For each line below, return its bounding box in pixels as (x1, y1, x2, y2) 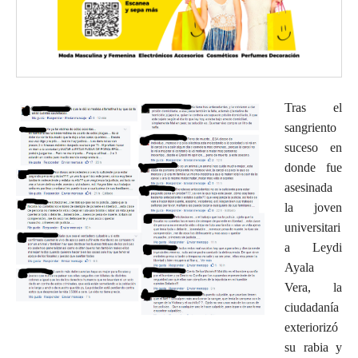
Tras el (284, 100, 342, 114)
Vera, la (284, 280, 342, 294)
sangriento (284, 120, 336, 134)
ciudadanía (284, 300, 339, 314)
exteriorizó (284, 320, 338, 334)
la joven (284, 200, 342, 214)
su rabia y (284, 340, 342, 354)
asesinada (284, 180, 332, 194)
